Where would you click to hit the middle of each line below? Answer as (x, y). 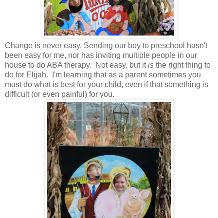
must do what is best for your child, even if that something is (107, 85)
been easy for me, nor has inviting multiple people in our (101, 55)
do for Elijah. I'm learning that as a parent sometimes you (103, 75)
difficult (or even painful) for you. (61, 94)
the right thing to (182, 65)
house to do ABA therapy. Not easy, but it (76, 65)
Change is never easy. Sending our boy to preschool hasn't (106, 46)
